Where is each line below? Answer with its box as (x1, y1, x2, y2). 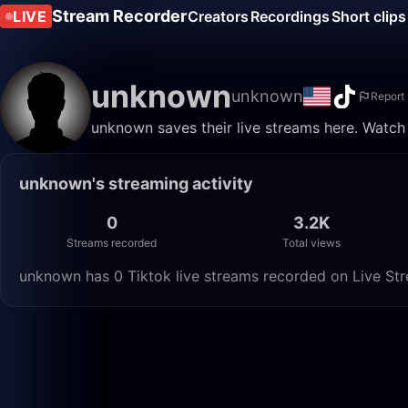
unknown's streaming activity (19, 174, 253, 193)
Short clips (331, 7, 406, 25)
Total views (282, 236, 342, 250)
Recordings (250, 7, 330, 25)
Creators (188, 7, 249, 25)
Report (371, 89, 404, 103)
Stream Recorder (52, 6, 187, 25)
